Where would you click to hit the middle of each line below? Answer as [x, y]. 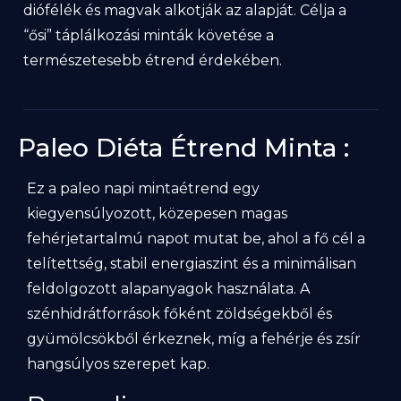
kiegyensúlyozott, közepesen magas [157, 213]
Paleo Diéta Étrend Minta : [183, 148]
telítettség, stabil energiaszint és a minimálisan [192, 264]
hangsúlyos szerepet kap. [118, 364]
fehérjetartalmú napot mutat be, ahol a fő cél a [196, 239]
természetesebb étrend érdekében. [153, 60]
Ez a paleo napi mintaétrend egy [143, 188]
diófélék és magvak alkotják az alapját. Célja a [185, 10]
